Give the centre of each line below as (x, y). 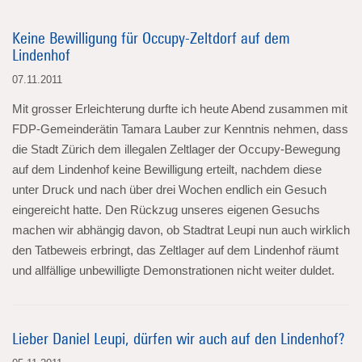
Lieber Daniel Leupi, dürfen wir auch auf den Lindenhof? (179, 338)
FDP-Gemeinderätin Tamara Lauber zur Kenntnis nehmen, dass (180, 129)
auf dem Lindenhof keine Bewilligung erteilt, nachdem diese (167, 169)
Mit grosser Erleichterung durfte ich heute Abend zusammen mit (180, 109)
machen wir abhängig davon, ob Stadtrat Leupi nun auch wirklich (181, 230)
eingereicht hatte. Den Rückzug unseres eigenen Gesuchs (166, 210)
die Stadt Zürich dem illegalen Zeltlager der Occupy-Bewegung (176, 149)
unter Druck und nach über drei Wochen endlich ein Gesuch (169, 189)
